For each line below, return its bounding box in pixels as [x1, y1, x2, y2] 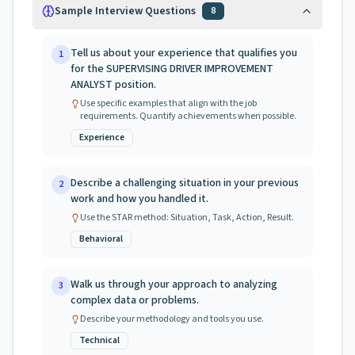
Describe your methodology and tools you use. [80, 312, 264, 326]
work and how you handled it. [71, 191, 208, 207]
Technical [79, 334, 120, 347]
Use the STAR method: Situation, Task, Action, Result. [80, 211, 294, 224]
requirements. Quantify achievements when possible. [80, 109, 296, 123]
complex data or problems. [71, 292, 199, 308]
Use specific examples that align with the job [80, 97, 257, 110]
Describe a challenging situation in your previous [71, 175, 299, 191]
